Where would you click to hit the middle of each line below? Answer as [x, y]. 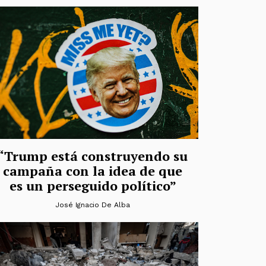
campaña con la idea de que [93, 170]
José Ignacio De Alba [93, 205]
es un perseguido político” [93, 185]
